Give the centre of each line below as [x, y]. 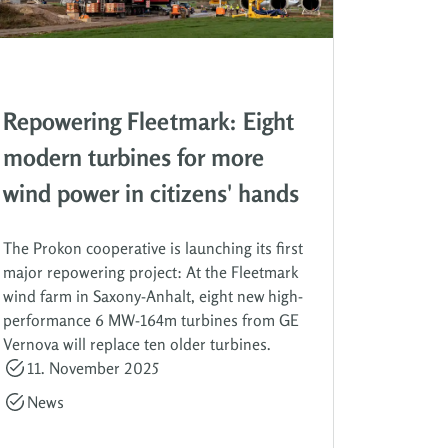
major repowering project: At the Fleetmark [150, 271]
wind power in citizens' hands [151, 193]
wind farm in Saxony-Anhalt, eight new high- [153, 295]
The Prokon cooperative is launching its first [153, 247]
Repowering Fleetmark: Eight [148, 121]
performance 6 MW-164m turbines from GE [151, 319]
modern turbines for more [133, 157]
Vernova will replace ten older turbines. [137, 343]
